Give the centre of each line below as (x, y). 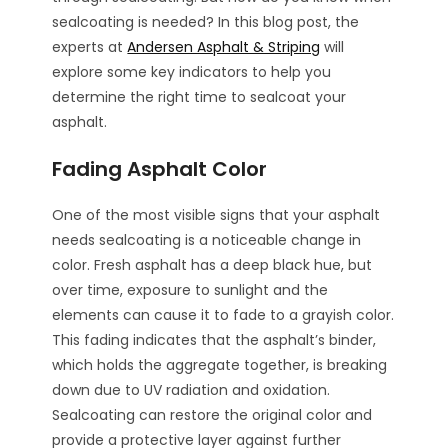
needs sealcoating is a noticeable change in (207, 239)
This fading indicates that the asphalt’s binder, (214, 339)
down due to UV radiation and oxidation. (191, 389)
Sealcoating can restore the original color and (212, 414)
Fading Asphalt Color (160, 168)
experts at (90, 46)
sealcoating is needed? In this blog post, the (206, 21)
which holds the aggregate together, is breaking (220, 364)
